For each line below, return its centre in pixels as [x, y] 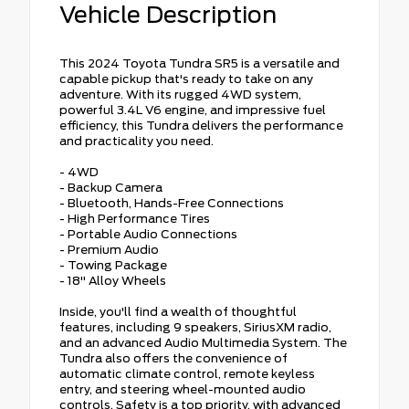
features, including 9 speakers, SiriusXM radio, [195, 327]
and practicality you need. [136, 141]
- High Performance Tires [135, 218]
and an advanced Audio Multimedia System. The [203, 342]
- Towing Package [113, 265]
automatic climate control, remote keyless [187, 373]
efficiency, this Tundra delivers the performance [201, 125]
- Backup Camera [111, 187]
